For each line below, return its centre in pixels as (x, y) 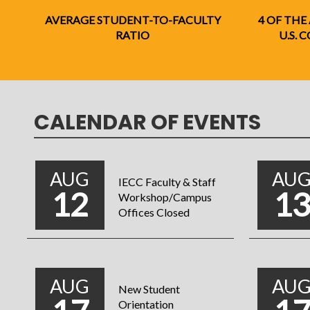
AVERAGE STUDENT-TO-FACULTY (133, 20)
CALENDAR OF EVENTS (147, 123)
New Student (149, 289)
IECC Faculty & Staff (167, 182)
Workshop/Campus (165, 197)
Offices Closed (154, 212)
